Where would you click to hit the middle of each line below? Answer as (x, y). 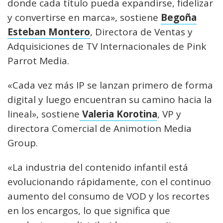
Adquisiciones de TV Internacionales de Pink (107, 47)
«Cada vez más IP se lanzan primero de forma (110, 85)
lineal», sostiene (44, 114)
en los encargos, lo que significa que (89, 211)
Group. (23, 143)
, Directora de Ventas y (141, 32)
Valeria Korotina (118, 114)
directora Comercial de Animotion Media (100, 129)
